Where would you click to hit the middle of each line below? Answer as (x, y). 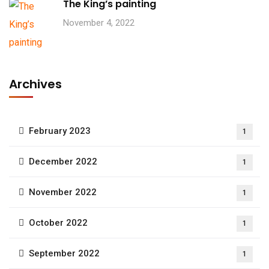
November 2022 (63, 192)
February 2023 (60, 131)
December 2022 (63, 161)
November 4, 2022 (99, 23)
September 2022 (64, 253)
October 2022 (58, 222)
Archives (35, 84)
